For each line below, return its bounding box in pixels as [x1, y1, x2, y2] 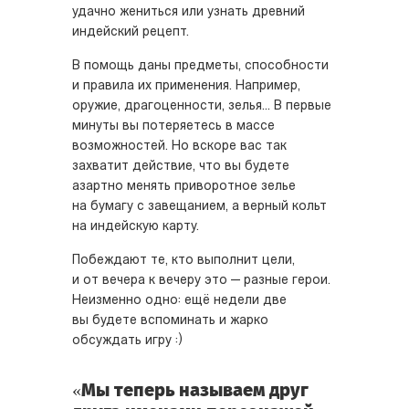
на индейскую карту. [72, 220, 199, 234]
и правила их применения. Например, [72, 79, 300, 93]
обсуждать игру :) [72, 334, 183, 348]
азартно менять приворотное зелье [72, 180, 296, 194]
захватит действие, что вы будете [72, 160, 289, 173]
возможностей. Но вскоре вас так [72, 140, 287, 153]
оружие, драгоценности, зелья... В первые [72, 100, 331, 113]
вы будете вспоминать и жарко [72, 314, 268, 328]
